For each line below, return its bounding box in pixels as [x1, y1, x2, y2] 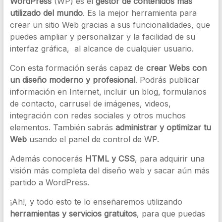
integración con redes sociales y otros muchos [9, 111, 186, 120]
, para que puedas [136, 209, 205, 219]
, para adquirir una [134, 154, 205, 164]
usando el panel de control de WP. [26, 134, 159, 144]
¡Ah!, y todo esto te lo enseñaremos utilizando [9, 197, 182, 207]
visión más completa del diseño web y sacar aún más [9, 166, 210, 175]
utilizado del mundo [9, 8, 83, 18]
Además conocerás [9, 154, 85, 164]
